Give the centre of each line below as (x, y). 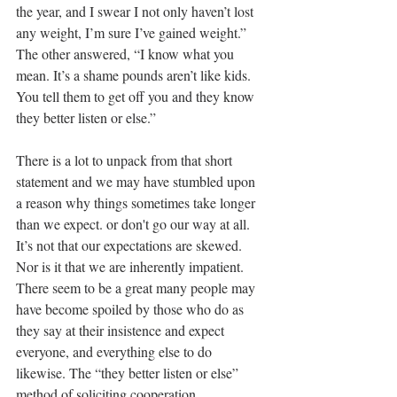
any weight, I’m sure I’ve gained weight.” (133, 32)
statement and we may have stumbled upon (137, 181)
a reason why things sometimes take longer (137, 202)
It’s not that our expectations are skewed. (131, 245)
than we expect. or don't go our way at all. (135, 224)
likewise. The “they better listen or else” (129, 373)
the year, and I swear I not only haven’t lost (136, 11)
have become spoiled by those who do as (132, 309)
